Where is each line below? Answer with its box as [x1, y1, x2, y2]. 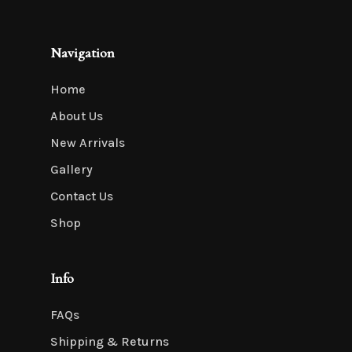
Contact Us [50, 189, 113, 203]
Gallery [50, 162, 93, 177]
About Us [50, 108, 103, 123]
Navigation [50, 44, 115, 61]
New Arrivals [50, 135, 125, 150]
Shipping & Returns [50, 334, 169, 349]
